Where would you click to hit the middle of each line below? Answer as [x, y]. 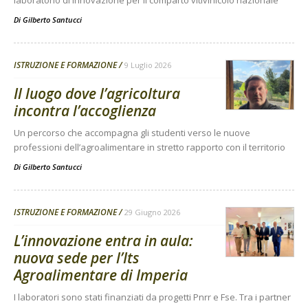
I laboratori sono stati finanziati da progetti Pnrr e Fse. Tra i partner [152, 297]
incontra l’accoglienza [85, 111]
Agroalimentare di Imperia [101, 275]
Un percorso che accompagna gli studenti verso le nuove [132, 133]
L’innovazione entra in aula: [103, 241]
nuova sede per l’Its [77, 258]
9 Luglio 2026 [148, 65]
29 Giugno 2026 [152, 212]
